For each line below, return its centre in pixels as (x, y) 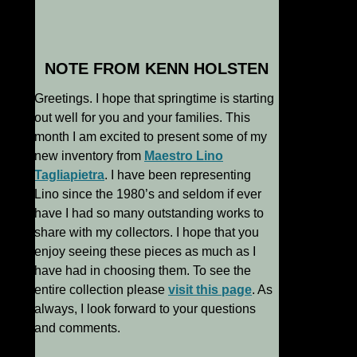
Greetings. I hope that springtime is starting (154, 99)
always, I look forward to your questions (145, 309)
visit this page (210, 290)
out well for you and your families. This (142, 118)
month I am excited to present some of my (151, 137)
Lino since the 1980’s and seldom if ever (148, 194)
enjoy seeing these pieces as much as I (145, 252)
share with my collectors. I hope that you (147, 233)
